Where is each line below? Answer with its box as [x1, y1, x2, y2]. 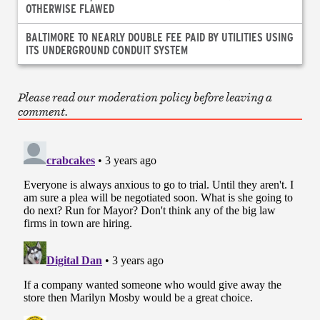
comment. [17, 103, 69, 119]
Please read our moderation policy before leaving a [17, 89, 272, 105]
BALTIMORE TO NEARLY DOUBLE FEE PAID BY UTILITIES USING [25, 29, 294, 44]
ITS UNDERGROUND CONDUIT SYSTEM [25, 41, 188, 57]
